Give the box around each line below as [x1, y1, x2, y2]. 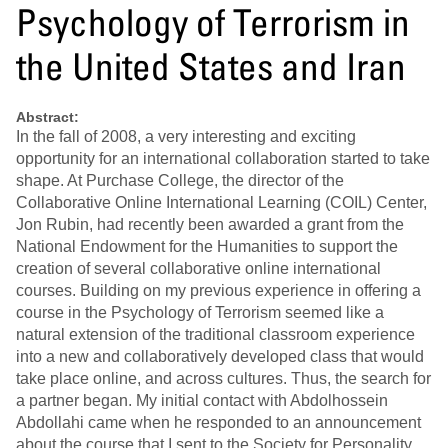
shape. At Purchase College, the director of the [16, 172, 344, 190]
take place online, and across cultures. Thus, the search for [16, 370, 431, 388]
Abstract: [16, 109, 79, 126]
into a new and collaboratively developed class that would [16, 348, 424, 366]
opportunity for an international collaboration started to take [16, 150, 430, 168]
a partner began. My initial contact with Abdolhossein [16, 392, 388, 410]
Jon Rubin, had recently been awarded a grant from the [16, 216, 404, 234]
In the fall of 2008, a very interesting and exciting [16, 128, 356, 146]
